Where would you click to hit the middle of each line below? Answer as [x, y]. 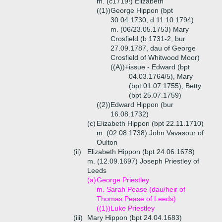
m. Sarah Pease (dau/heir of [141, 189]
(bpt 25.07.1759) [155, 95]
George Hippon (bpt [142, 10]
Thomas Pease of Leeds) [136, 199]
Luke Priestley [133, 208]
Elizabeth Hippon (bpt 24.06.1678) [141, 152]
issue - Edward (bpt [159, 67]
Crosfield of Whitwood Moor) [155, 57]
